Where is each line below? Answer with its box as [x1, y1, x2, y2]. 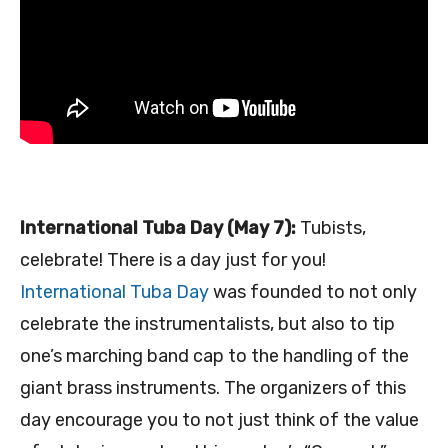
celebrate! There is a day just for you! [20, 248, 326, 271]
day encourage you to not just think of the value [20, 408, 419, 431]
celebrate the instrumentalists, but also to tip [20, 312, 395, 335]
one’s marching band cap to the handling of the [20, 344, 409, 367]
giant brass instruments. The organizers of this [20, 376, 406, 399]
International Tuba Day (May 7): [20, 216, 300, 239]
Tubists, [300, 216, 366, 239]
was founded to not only [209, 280, 417, 303]
